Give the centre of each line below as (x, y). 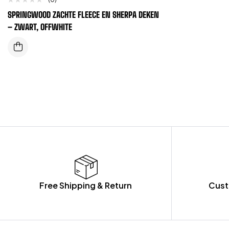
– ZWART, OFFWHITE (40, 27)
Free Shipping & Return (86, 185)
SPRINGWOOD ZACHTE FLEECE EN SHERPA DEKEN (83, 14)
